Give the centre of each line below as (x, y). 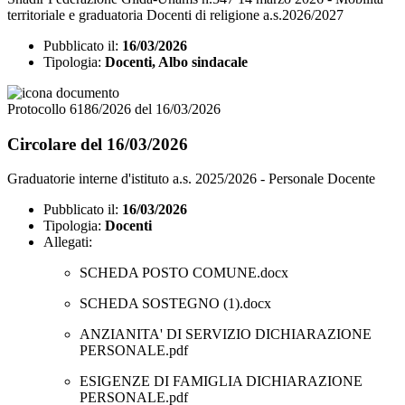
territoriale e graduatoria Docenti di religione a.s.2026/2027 (175, 14)
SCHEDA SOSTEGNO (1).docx (175, 304)
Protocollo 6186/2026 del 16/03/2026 (114, 108)
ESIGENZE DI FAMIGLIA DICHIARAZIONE (221, 381)
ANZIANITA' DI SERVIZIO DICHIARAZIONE (226, 334)
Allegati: (68, 242)
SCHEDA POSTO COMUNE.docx (184, 273)
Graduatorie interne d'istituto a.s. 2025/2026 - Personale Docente (191, 179)
